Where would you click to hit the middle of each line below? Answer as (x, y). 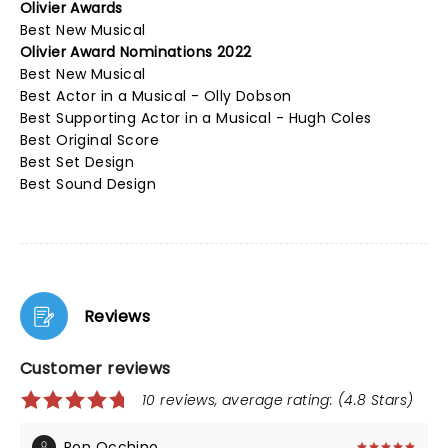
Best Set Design (77, 162)
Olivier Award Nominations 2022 (136, 52)
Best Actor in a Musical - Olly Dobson (156, 96)
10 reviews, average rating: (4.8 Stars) (278, 400)
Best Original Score (89, 140)
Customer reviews (95, 368)
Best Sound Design (88, 184)
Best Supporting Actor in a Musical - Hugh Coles (196, 118)
